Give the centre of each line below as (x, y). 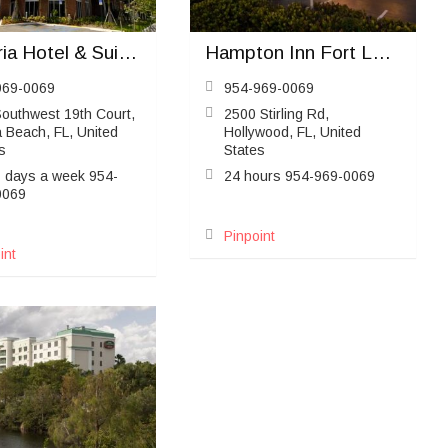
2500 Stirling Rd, (277, 113)
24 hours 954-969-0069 (300, 175)
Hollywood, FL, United (293, 131)
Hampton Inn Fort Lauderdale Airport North (382, 52)
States (245, 149)
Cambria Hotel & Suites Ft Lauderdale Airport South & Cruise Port (128, 52)
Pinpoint (250, 235)
